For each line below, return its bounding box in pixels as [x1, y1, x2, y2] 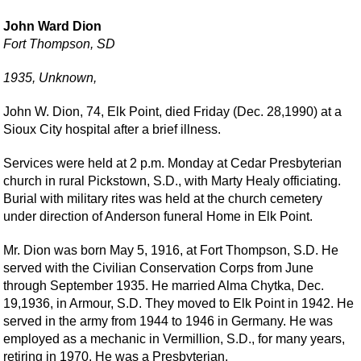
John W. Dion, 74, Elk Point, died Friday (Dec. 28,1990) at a [3, 105, 342, 118]
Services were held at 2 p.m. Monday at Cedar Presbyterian [3, 156, 342, 170]
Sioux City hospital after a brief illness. [3, 122, 222, 136]
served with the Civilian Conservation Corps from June [3, 261, 314, 275]
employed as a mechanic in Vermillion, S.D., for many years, [3, 332, 346, 346]
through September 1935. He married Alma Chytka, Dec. [3, 279, 325, 293]
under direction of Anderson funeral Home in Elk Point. [3, 210, 313, 223]
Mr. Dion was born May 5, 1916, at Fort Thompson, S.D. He [3, 243, 339, 257]
